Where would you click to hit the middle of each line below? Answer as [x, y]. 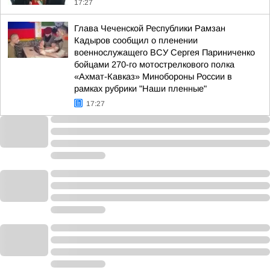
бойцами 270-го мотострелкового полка [154, 64]
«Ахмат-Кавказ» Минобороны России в [153, 77]
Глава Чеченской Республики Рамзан [150, 28]
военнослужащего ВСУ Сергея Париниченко [165, 52]
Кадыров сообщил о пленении [136, 40]
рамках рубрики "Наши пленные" [140, 89]
